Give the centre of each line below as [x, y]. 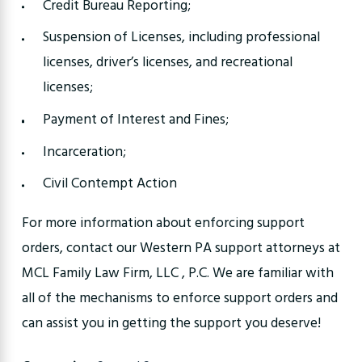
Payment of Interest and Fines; [135, 120]
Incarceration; [84, 152]
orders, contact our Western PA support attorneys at [181, 248]
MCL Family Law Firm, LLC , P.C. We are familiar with [177, 273]
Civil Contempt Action [109, 184]
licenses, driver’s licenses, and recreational [167, 63]
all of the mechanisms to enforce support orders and [179, 298]
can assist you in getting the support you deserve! [171, 323]
